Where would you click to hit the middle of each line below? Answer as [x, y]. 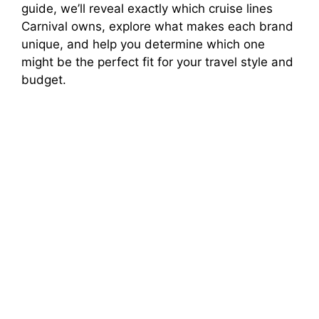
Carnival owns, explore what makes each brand [157, 26]
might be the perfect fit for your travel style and [157, 62]
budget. [44, 79]
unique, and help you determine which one [143, 44]
